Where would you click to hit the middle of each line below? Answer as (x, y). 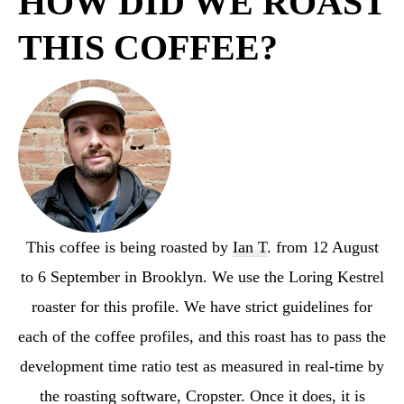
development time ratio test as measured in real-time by (202, 366)
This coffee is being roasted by (129, 247)
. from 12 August (322, 247)
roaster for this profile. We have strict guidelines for (202, 306)
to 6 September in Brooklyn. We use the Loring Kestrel (202, 276)
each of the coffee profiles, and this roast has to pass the (202, 336)
